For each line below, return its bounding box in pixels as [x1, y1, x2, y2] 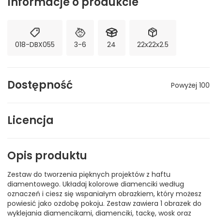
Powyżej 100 [171, 80, 210, 90]
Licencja [7, 113, 54, 128]
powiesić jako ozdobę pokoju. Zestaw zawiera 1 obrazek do [7, 199, 201, 208]
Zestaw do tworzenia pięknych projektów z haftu [7, 170, 170, 179]
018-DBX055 [15, 40, 55, 49]
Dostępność [7, 77, 73, 93]
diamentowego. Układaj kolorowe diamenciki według [7, 179, 184, 189]
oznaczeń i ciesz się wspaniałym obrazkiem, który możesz [7, 189, 201, 199]
